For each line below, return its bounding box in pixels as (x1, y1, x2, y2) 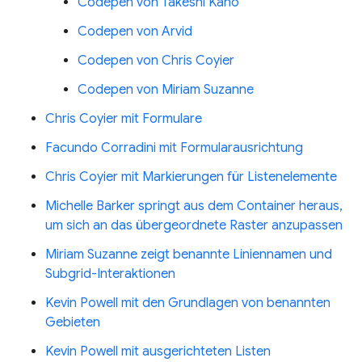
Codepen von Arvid (78, 23, 192, 40)
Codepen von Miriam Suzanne (78, 82, 254, 98)
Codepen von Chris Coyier (78, 53, 234, 69)
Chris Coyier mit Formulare (45, 111, 202, 127)
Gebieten (45, 314, 100, 330)
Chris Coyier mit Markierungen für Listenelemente (45, 169, 337, 185)
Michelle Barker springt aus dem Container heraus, (45, 198, 343, 214)
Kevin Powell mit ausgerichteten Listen (45, 343, 271, 360)
